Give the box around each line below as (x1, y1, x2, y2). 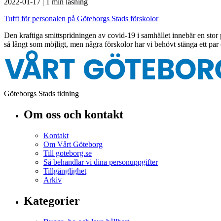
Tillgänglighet (43, 167, 86, 176)
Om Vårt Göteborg (43, 140, 103, 149)
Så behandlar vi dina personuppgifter (43, 158, 158, 167)
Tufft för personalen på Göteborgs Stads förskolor (4, 14, 158, 23)
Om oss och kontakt (24, 108, 123, 121)
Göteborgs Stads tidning (4, 89, 79, 98)
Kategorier (24, 194, 80, 207)
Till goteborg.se (43, 149, 92, 158)
